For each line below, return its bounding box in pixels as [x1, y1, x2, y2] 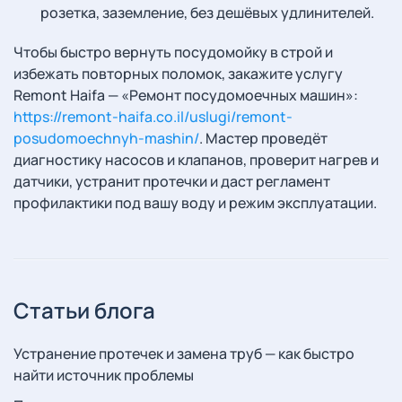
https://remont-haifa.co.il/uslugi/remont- [13, 107, 293, 127]
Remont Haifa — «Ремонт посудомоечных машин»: [13, 85, 358, 105]
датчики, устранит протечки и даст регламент [13, 171, 330, 191]
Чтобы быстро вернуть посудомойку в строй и [13, 42, 333, 62]
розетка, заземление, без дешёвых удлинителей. [40, 3, 374, 22]
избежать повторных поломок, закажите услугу [13, 64, 343, 83]
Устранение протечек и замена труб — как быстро [13, 344, 354, 363]
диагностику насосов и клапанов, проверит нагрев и [13, 150, 379, 170]
